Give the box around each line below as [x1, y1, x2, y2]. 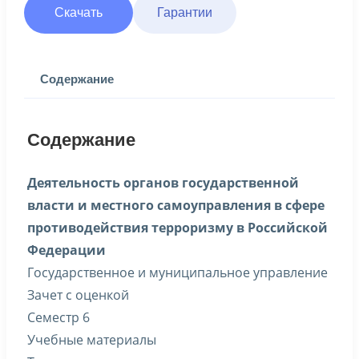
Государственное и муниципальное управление [27, 264, 328, 281]
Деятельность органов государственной [27, 174, 299, 192]
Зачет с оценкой [27, 286, 129, 304]
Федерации [27, 241, 106, 259]
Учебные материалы [27, 331, 156, 349]
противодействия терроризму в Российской [27, 219, 328, 236]
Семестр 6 [27, 309, 90, 326]
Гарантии [157, 6, 212, 19]
